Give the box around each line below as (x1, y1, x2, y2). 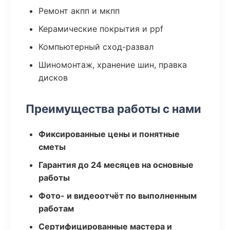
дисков (39, 72, 68, 83)
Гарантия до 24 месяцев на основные (39, 160, 194, 170)
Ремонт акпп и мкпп (39, 6, 120, 16)
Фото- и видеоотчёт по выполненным (39, 190, 197, 201)
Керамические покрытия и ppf (39, 24, 163, 34)
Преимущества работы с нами (26, 102, 201, 116)
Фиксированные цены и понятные (39, 129, 180, 139)
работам (39, 203, 74, 214)
